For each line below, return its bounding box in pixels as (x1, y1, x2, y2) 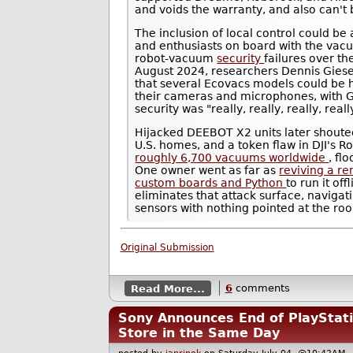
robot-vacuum (135, 52, 217, 65)
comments (232, 282, 290, 295)
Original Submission (120, 241, 214, 253)
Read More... (130, 282, 205, 295)
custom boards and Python (135, 176, 287, 190)
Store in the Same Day (118, 325, 281, 340)
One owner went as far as (135, 164, 280, 177)
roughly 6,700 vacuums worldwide (135, 151, 329, 165)
